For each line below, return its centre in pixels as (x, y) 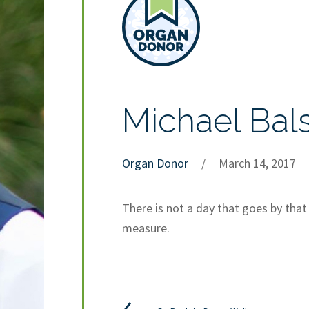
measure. (146, 228)
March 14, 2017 (258, 163)
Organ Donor (156, 163)
